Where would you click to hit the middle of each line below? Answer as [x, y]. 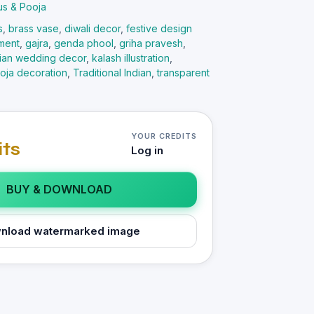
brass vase [34, 28]
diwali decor [93, 28]
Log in [148, 150]
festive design [159, 28]
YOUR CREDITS [164, 136]
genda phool [84, 43]
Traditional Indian [112, 73]
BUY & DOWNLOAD [59, 189]
